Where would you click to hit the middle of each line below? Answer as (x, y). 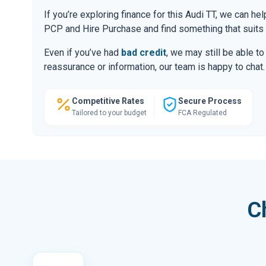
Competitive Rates (108, 101)
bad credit (144, 52)
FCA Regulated (202, 113)
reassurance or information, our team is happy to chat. (154, 66)
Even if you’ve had (83, 52)
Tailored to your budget (109, 113)
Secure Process (210, 101)
